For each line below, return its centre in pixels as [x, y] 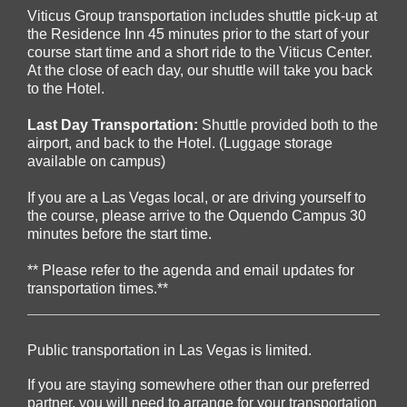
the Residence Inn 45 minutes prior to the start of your [198, 35]
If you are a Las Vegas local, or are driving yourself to [197, 198]
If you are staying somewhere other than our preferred [199, 385]
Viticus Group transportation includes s [151, 16]
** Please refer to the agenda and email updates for [191, 271]
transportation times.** [98, 289]
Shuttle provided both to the [290, 125]
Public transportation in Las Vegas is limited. [169, 351]
